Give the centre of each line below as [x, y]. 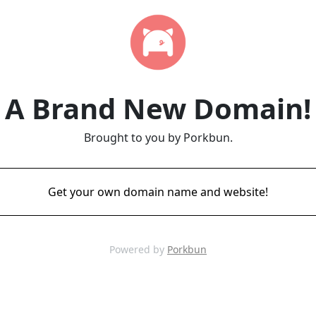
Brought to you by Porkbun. [158, 138]
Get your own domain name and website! [158, 192]
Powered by [138, 249]
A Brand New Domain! [158, 108]
